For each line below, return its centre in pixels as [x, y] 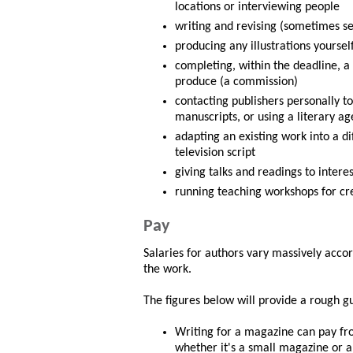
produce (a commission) [236, 82]
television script [215, 153]
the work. [167, 270]
